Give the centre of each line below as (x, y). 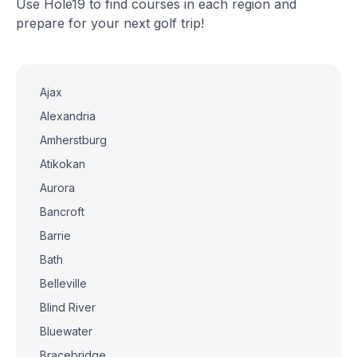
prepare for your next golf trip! (110, 23)
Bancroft (62, 212)
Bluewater (66, 331)
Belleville (63, 283)
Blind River (68, 307)
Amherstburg (73, 140)
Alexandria (68, 116)
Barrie (55, 235)
